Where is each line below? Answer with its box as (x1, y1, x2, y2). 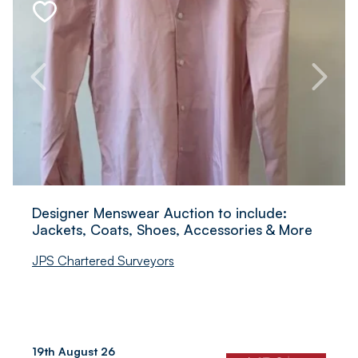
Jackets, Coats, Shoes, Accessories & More (32, 220, 312, 238)
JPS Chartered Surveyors (32, 252, 174, 268)
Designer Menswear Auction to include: (32, 203, 287, 221)
